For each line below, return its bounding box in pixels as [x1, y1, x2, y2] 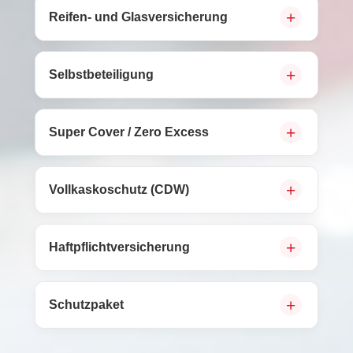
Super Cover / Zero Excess [49, 125, 209, 139]
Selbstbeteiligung [49, 68, 154, 81]
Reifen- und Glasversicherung [49, 10, 228, 24]
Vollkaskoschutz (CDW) [49, 183, 189, 196]
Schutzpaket [49, 298, 124, 311]
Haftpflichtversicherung [49, 240, 190, 254]
